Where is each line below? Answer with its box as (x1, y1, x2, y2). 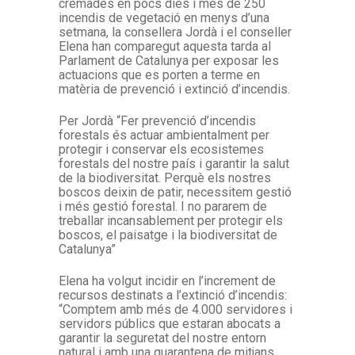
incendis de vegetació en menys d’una (59, 10, 269, 26)
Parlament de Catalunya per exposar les (59, 53, 279, 69)
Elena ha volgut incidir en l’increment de (59, 273, 276, 289)
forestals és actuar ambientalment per (59, 128, 269, 143)
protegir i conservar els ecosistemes (59, 142, 264, 158)
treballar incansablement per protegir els (59, 213, 283, 229)
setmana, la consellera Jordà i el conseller (59, 25, 292, 40)
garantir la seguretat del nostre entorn (59, 330, 266, 346)
